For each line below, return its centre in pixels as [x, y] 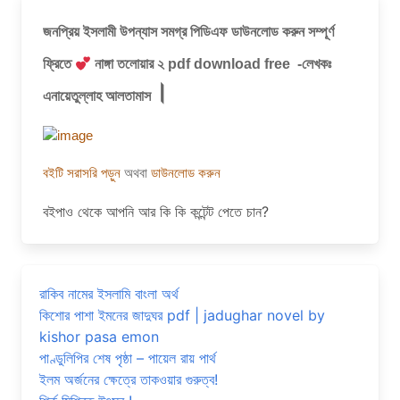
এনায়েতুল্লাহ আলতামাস [97, 96]
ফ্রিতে [59, 64]
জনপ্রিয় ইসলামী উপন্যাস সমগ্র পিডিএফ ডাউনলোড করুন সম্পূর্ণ [188, 32]
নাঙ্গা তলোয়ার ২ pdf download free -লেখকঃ [212, 64]
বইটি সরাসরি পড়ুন [83, 174]
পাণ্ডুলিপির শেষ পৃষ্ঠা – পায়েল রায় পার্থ [128, 358]
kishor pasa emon [99, 337]
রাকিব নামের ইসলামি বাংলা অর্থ [109, 294]
